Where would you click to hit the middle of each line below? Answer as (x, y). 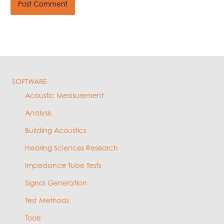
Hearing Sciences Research (71, 147)
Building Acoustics (55, 130)
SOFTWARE (29, 81)
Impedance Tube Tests (63, 165)
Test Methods (47, 200)
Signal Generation (56, 182)
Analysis (38, 112)
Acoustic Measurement (64, 95)
